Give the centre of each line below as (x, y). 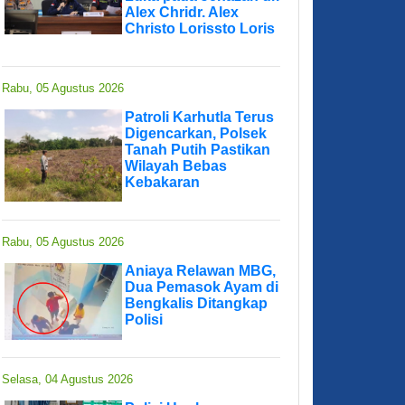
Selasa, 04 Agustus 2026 (67, 380)
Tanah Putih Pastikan (198, 150)
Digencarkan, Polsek (196, 134)
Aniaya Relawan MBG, (200, 271)
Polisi (144, 320)
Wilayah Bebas (176, 166)
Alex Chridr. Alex (182, 13)
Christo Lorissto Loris (200, 29)
